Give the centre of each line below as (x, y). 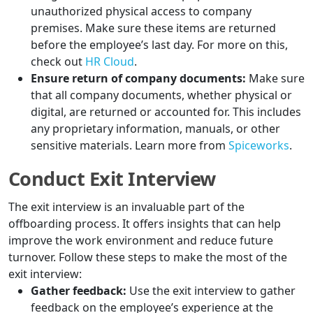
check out (58, 62)
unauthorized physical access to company (141, 12)
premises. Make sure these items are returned (153, 28)
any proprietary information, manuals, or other (155, 129)
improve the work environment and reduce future (141, 241)
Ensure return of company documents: (138, 79)
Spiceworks (259, 146)
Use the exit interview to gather (211, 291)
